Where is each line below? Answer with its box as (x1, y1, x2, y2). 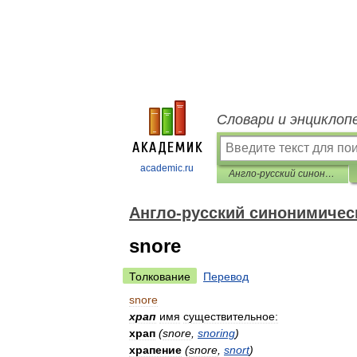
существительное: (183, 310, 278, 323)
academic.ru (140, 163, 194, 174)
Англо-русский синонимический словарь (325, 168, 335, 179)
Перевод (203, 270, 249, 283)
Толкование (129, 270, 190, 283)
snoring (198, 327, 235, 339)
